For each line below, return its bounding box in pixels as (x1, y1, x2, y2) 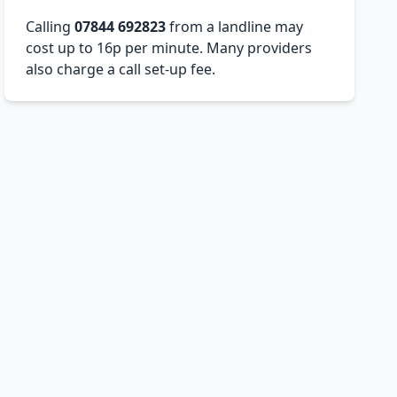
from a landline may (166, 17, 304, 37)
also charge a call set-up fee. (26, 59, 216, 80)
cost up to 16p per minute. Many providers (26, 38, 313, 58)
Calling (26, 17, 75, 37)
